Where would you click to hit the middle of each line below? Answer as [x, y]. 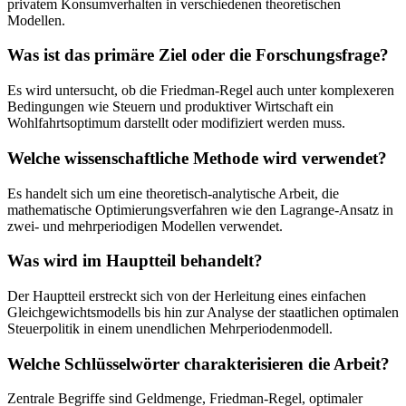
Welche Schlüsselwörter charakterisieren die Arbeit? [198, 363]
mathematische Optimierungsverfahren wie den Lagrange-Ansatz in [200, 209]
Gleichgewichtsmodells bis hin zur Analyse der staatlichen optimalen [203, 313]
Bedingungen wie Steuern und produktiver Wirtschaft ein [170, 107]
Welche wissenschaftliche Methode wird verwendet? [197, 158]
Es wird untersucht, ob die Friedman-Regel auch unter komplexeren [201, 91]
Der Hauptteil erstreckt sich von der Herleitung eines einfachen [187, 296]
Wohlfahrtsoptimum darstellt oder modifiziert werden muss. [176, 123]
